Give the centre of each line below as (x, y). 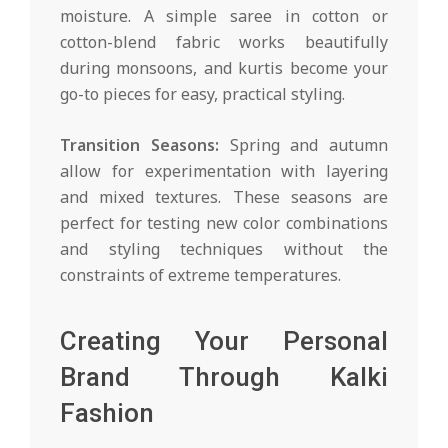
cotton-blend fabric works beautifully (224, 42)
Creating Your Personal (224, 341)
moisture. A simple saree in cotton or (224, 16)
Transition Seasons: (139, 145)
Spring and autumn (303, 145)
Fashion (107, 413)
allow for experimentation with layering (224, 171)
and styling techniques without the (224, 249)
